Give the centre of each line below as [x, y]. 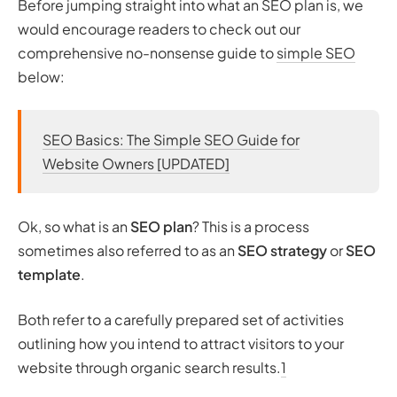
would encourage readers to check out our [159, 29]
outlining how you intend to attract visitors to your [181, 343]
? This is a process [251, 226]
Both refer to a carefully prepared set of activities [181, 319]
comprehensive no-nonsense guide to [147, 53]
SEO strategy [282, 250]
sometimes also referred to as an [128, 250]
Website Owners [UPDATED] [136, 163]
